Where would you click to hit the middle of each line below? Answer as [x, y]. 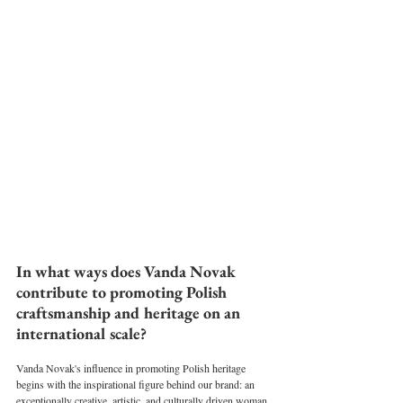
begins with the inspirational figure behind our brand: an [137, 384]
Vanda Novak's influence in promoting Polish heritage [132, 367]
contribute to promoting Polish [123, 291]
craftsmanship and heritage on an [130, 312]
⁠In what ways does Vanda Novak [128, 271]
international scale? [81, 333]
